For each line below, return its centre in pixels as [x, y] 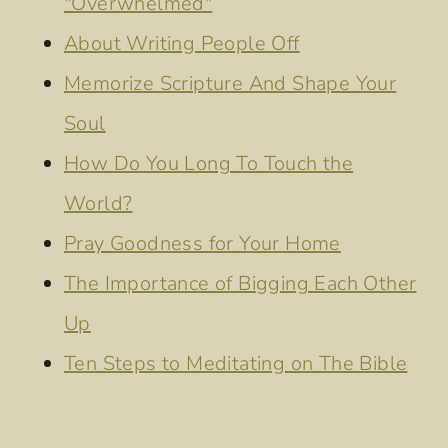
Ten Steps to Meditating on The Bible [236, 364]
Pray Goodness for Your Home [202, 244]
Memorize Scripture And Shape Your [230, 84]
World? [98, 204]
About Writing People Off [182, 44]
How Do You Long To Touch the [209, 164]
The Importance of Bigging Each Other [240, 284]
